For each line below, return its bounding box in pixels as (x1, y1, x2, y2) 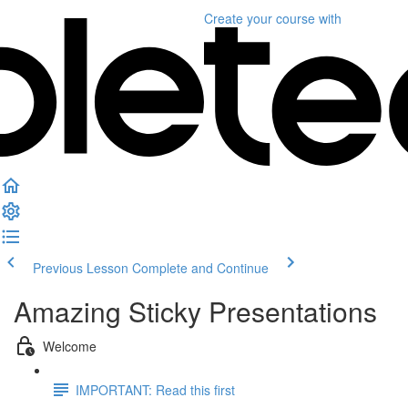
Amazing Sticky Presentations (14, 291, 377, 331)
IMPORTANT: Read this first (76, 380, 235, 399)
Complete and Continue (132, 259, 269, 277)
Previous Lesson (33, 259, 128, 277)
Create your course (204, 9, 315, 27)
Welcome (43, 336, 97, 355)
